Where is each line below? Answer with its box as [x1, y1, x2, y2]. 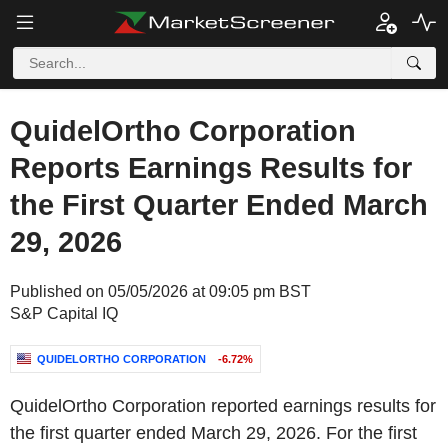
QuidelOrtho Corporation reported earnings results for [10, 396, 436, 416]
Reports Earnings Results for [10, 152, 412, 184]
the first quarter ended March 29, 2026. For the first [10, 423, 417, 443]
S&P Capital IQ [10, 305, 118, 322]
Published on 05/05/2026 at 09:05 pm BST [10, 283, 311, 300]
